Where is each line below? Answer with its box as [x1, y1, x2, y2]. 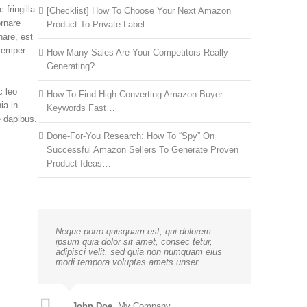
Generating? [47, 61, 95, 71]
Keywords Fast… [47, 103, 116, 113]
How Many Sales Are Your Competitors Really [47, 47, 229, 58]
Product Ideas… [47, 158, 112, 169]
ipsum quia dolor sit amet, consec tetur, [56, 236, 213, 247]
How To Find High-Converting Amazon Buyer [47, 89, 223, 99]
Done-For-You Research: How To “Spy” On [47, 131, 215, 141]
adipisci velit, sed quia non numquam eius [56, 247, 223, 257]
